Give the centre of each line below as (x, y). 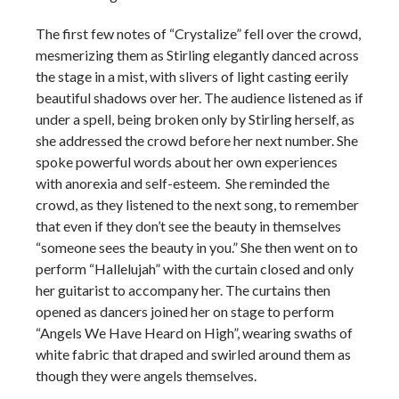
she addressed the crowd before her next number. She (197, 141)
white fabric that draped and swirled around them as (193, 354)
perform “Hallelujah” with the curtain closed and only (195, 269)
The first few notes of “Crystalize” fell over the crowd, (198, 34)
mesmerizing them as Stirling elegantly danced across (197, 55)
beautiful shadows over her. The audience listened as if (199, 98)
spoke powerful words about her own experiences (187, 162)
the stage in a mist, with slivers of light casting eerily (192, 77)
